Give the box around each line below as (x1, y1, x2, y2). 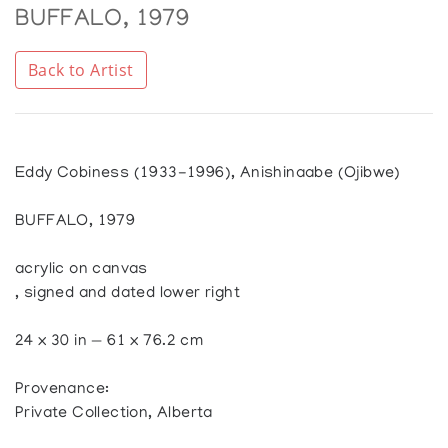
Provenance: (15, 381, 110, 400)
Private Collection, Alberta (15, 405, 213, 424)
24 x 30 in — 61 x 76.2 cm (15, 333, 204, 352)
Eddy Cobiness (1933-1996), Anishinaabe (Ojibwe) (15, 165, 401, 184)
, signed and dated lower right (15, 285, 241, 304)
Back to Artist (28, 59, 134, 82)
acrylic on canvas (15, 261, 148, 280)
